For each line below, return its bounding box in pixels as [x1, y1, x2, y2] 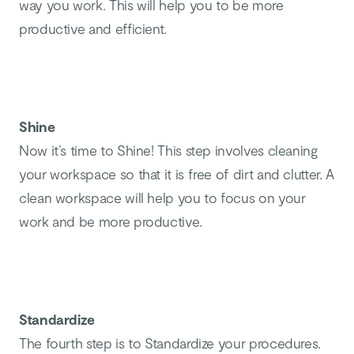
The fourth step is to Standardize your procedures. [19, 334, 322, 352]
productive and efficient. [19, 20, 167, 37]
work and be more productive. [19, 213, 202, 230]
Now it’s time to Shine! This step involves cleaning [19, 141, 318, 159]
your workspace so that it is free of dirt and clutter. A [19, 165, 334, 183]
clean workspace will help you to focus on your [19, 189, 306, 206]
